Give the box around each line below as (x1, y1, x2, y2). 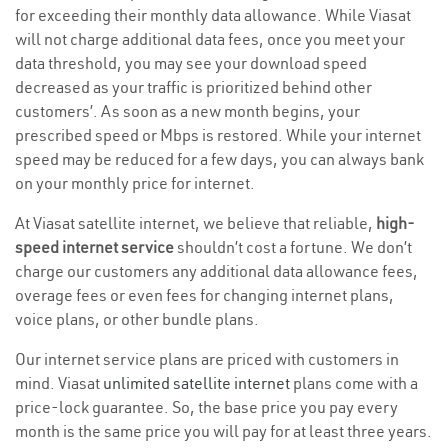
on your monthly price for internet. (15, 173, 255, 194)
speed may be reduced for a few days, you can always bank (15, 149, 424, 170)
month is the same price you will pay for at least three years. (15, 421, 432, 442)
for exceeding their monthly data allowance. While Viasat (15, 5, 411, 26)
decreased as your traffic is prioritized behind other (15, 77, 372, 98)
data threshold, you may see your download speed (15, 53, 367, 74)
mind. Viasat (15, 373, 103, 394)
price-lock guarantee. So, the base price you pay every (15, 397, 398, 418)
